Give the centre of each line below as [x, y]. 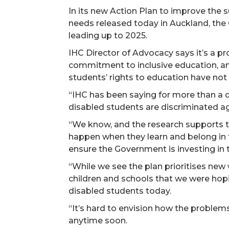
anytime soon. [98, 221]
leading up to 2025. [108, 36]
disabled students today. [120, 191]
